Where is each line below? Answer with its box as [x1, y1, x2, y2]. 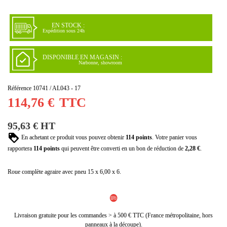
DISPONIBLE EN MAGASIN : [42, 53, 122, 61]
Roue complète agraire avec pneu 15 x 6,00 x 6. [8, 168, 121, 175]
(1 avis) [85, 20, 105, 28]
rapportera [8, 145, 33, 153]
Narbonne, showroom [78, 59, 122, 65]
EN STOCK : [51, 22, 85, 29]
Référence [8, 85, 31, 92]
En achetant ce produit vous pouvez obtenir [20, 134, 126, 141]
